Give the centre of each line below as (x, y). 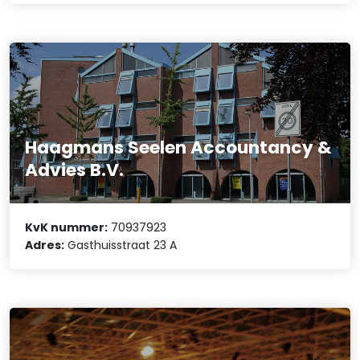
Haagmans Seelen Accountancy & (179, 147)
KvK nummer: (67, 227)
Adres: (45, 245)
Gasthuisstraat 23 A (121, 245)
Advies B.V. (75, 170)
